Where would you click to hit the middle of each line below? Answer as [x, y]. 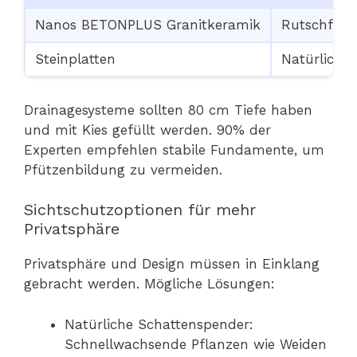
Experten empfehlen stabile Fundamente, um [174, 149]
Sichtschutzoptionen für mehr [140, 210]
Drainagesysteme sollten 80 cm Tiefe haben [168, 110]
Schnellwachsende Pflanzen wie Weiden [196, 344]
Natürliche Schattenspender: [159, 324]
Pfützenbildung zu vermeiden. [123, 169]
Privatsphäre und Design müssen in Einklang [172, 264]
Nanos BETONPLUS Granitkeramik [148, 24]
